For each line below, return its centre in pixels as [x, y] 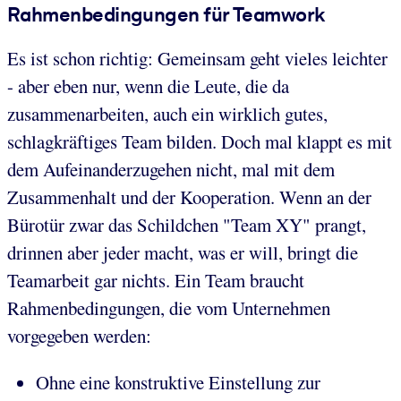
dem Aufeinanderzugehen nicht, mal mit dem [171, 170]
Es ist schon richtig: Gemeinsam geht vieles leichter [197, 59]
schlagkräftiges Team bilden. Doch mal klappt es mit [200, 142]
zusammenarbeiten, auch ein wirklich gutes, [167, 114]
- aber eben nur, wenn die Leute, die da [148, 86]
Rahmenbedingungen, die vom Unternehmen [169, 308]
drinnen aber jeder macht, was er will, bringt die [183, 253]
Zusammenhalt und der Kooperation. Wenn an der [189, 197]
